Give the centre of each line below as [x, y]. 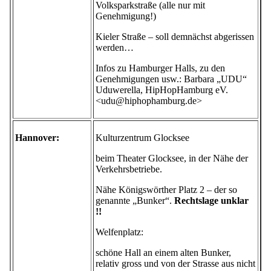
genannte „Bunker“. [135, 201]
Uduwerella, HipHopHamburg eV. [162, 90]
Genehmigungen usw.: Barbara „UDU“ [171, 79]
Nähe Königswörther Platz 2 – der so [166, 190]
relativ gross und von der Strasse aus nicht [175, 264]
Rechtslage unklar [211, 201]
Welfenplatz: [119, 232]
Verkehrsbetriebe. [129, 169]
